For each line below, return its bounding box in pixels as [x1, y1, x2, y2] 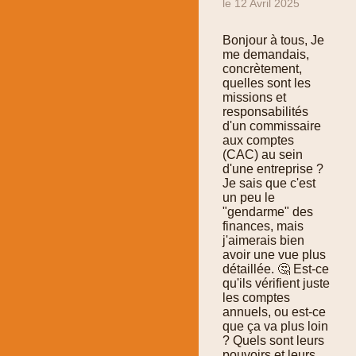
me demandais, [222, 48, 309, 62]
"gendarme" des [222, 205, 313, 219]
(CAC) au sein [222, 148, 303, 162]
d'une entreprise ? [222, 162, 323, 176]
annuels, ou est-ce [222, 305, 326, 319]
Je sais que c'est [222, 176, 315, 191]
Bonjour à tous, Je [222, 33, 324, 48]
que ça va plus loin [222, 319, 328, 334]
